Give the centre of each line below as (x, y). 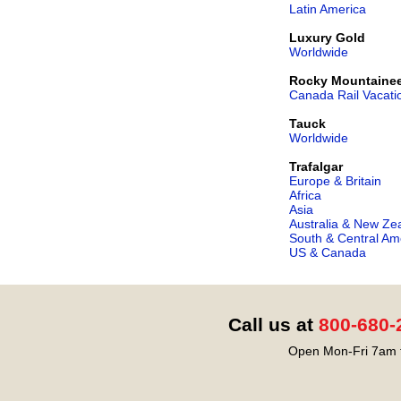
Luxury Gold (327, 37)
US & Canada (328, 252)
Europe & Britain (335, 180)
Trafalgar (316, 166)
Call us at (273, 324)
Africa (305, 195)
